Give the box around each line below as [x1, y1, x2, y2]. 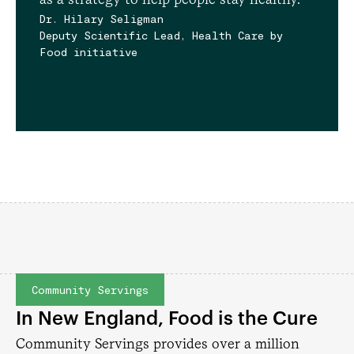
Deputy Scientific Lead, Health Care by [40, 28, 283, 42]
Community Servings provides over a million [16, 335, 299, 352]
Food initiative [40, 45, 137, 58]
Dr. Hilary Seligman [40, 12, 164, 25]
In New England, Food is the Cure [16, 310, 318, 329]
